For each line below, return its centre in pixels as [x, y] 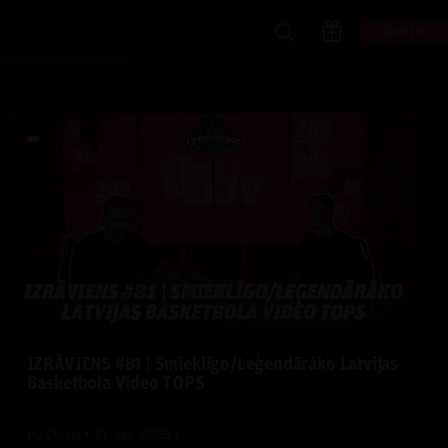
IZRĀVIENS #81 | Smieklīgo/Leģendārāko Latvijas [212, 365]
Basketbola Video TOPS [115, 384]
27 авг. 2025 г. [137, 433]
